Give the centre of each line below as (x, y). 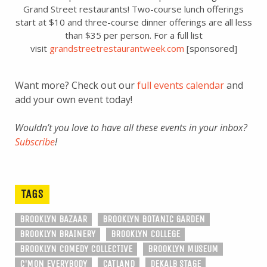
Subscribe (35, 142)
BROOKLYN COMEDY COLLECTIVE (76, 249)
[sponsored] (210, 49)
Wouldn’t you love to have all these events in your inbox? (131, 128)
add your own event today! (74, 100)
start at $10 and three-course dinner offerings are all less (133, 22)
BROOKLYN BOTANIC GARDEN (154, 219)
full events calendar (181, 86)
